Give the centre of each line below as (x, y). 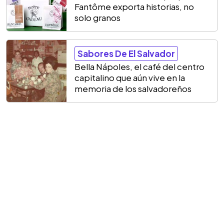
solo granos (97, 17)
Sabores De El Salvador (126, 53)
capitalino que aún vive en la (130, 77)
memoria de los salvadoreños (133, 88)
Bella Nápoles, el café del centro (139, 66)
